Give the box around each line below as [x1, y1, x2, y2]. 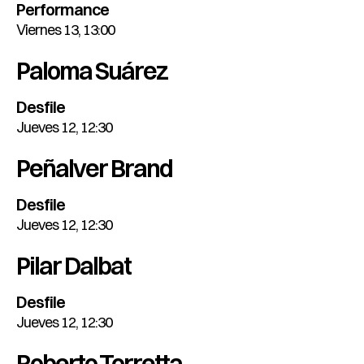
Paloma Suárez [16, 56, 167, 87]
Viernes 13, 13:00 [16, 20, 115, 40]
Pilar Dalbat [16, 251, 131, 282]
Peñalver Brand [16, 154, 172, 184]
